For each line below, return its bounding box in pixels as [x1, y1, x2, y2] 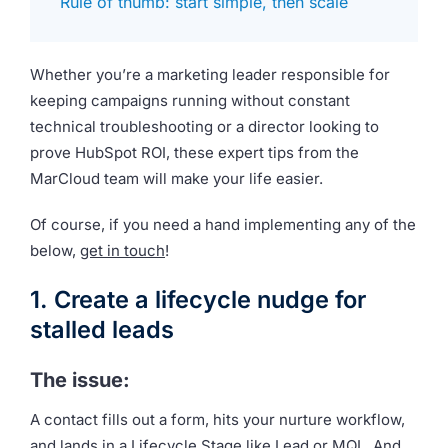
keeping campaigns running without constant [30, 91, 350, 111]
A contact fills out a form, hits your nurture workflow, [30, 409, 405, 429]
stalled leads [30, 314, 174, 344]
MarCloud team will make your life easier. [30, 169, 323, 189]
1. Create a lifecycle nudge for [30, 284, 366, 314]
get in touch [80, 241, 165, 261]
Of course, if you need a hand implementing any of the [30, 215, 416, 235]
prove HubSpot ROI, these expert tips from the [30, 143, 359, 163]
